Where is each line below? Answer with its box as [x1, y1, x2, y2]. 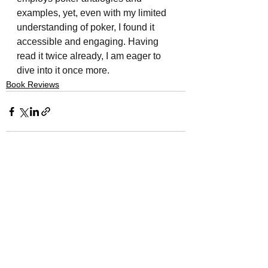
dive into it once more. [17, 65, 109, 76]
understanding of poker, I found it [17, 22, 157, 33]
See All [160, 174, 185, 184]
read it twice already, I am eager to [17, 51, 163, 62]
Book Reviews [6, 80, 59, 90]
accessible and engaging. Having [17, 36, 161, 47]
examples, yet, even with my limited [17, 8, 169, 19]
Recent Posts [6, 175, 70, 187]
